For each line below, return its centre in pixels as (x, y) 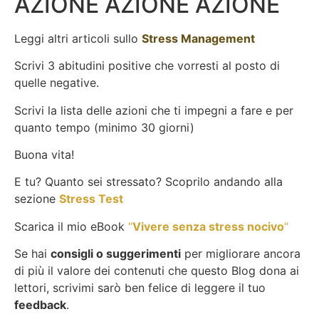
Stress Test (91, 199)
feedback (40, 305)
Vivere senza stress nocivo (208, 226)
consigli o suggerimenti (116, 254)
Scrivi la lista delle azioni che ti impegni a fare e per (154, 110)
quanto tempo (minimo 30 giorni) (104, 127)
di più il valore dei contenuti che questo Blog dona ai (157, 271)
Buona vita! (44, 154)
